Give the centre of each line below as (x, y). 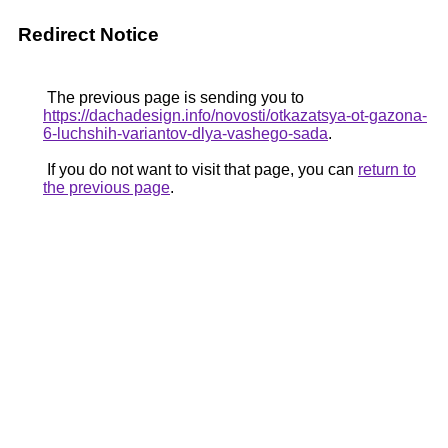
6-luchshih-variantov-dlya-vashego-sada (185, 133)
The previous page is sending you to (173, 97)
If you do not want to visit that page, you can (200, 169)
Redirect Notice (88, 34)
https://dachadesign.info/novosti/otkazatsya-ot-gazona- (235, 115)
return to (387, 169)
